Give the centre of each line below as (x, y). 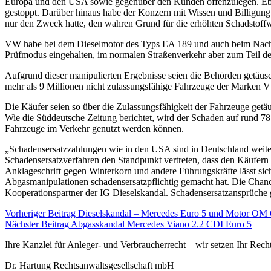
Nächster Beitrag (37, 224)
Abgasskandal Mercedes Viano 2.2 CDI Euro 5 (161, 224)
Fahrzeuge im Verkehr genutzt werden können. (94, 128)
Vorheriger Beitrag (40, 213)
